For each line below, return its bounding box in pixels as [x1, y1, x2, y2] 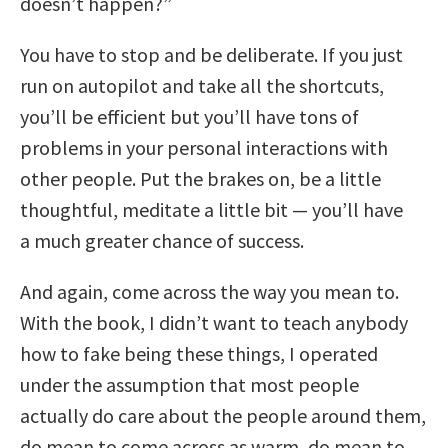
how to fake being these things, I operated [20, 340, 378, 366]
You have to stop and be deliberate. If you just [20, 41, 403, 67]
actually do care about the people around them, [20, 402, 426, 428]
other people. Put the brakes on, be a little [20, 165, 381, 191]
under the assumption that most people [20, 371, 359, 397]
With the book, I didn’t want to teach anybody [20, 309, 408, 335]
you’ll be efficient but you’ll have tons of [20, 103, 359, 129]
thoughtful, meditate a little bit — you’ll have [20, 196, 403, 222]
